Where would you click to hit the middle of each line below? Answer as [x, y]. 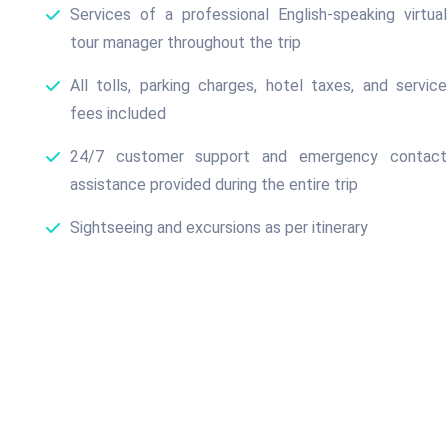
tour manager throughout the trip [185, 42]
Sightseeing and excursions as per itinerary [218, 227]
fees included [117, 113]
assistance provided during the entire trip [213, 184]
